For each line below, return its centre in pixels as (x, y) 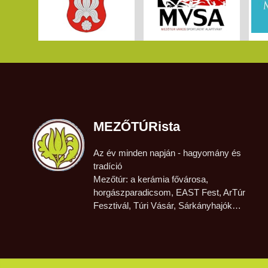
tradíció (107, 166)
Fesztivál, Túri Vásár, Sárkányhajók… (167, 205)
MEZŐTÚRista (136, 126)
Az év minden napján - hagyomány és (167, 153)
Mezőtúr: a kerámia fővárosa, (150, 179)
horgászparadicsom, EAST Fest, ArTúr (169, 192)
